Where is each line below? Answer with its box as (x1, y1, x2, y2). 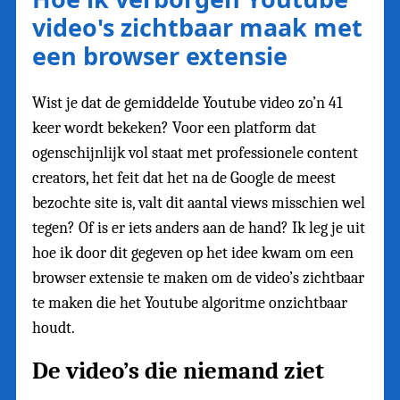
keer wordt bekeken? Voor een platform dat (32, 118, 316, 137)
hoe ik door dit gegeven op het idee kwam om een (32, 243, 354, 262)
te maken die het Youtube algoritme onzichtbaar (32, 293, 347, 312)
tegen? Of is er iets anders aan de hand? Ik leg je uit (32, 218, 365, 237)
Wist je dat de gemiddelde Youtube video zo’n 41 (32, 93, 343, 112)
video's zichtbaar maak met (32, 11, 362, 45)
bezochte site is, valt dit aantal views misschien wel (32, 193, 365, 212)
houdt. (32, 318, 75, 337)
